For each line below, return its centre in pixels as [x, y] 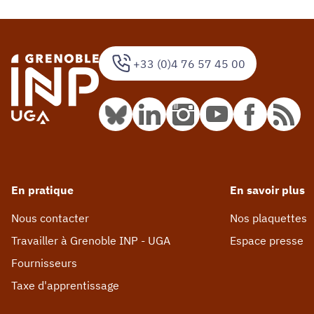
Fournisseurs [44, 262]
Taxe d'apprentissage [65, 285]
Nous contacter [50, 218]
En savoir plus [267, 190]
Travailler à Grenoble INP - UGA [91, 240]
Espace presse [267, 240]
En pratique [42, 190]
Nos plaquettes [268, 218]
